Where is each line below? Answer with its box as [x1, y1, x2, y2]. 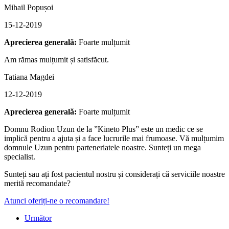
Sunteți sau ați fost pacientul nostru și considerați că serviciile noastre [4, 169, 225, 178]
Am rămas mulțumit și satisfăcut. [4, 55, 109, 64]
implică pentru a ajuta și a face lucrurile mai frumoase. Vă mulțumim [4, 133, 224, 143]
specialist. [4, 152, 35, 161]
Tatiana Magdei [4, 72, 54, 81]
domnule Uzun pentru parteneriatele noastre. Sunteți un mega [4, 143, 201, 152]
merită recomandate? [4, 178, 71, 188]
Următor [25, 213, 52, 222]
